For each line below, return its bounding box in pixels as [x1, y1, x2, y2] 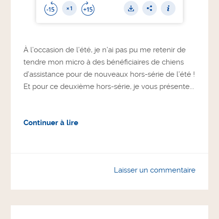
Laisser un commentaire [113, 165, 196, 175]
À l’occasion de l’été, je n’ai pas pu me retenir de [23, 45, 186, 54]
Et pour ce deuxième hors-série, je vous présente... [23, 82, 195, 91]
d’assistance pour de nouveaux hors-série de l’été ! [23, 70, 196, 79]
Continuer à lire [23, 118, 79, 127]
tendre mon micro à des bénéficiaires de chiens [23, 58, 184, 66]
